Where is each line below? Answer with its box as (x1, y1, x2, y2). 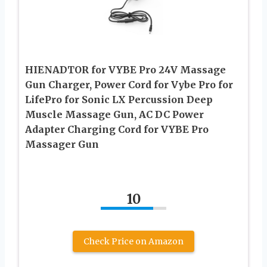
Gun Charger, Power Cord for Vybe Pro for (25, 78, 233, 91)
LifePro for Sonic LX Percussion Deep (25, 93, 213, 105)
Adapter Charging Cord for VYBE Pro (25, 123, 209, 135)
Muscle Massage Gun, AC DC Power (25, 108, 204, 120)
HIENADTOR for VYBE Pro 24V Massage (25, 63, 226, 76)
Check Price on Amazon (83, 235, 184, 247)
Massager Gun (25, 138, 99, 150)
